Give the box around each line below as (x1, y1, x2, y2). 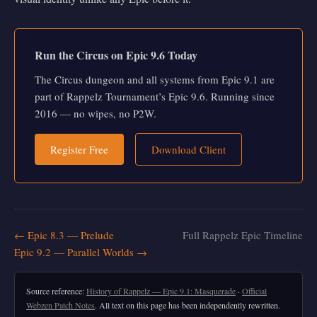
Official (242, 284, 267, 296)
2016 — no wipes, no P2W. (35, 105, 156, 120)
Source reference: (26, 284, 86, 296)
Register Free (50, 142, 108, 156)
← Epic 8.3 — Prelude (14, 227, 114, 242)
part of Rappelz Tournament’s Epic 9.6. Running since (35, 88, 275, 103)
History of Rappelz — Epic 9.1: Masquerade (86, 284, 236, 296)
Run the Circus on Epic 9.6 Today (35, 46, 197, 63)
